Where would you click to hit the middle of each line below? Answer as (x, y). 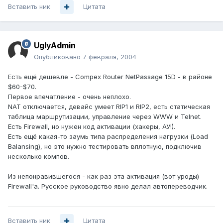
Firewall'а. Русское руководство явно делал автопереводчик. (108, 186)
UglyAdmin (55, 46)
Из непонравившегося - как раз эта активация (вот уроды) (104, 176)
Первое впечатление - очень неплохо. (69, 97)
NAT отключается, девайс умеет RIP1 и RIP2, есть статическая (109, 107)
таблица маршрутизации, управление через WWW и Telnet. (105, 117)
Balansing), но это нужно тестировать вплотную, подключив (105, 147)
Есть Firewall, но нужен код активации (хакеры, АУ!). (92, 127)
